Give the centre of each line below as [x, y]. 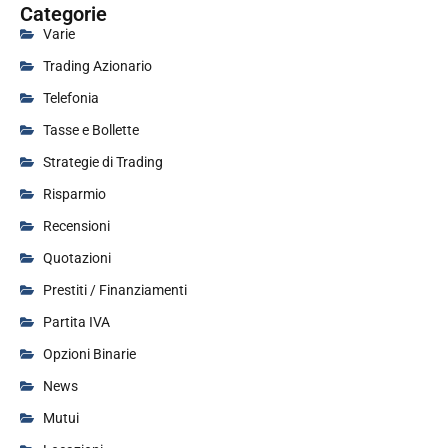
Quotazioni [76, 257]
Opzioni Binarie [89, 353]
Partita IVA [76, 321]
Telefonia [70, 97]
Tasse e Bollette [90, 129]
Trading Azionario [97, 65]
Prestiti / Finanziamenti [114, 289]
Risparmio [74, 193]
